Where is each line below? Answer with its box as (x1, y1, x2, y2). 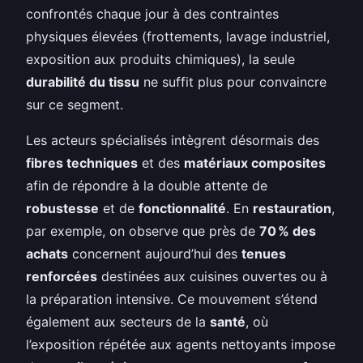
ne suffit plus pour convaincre (139, 73, 327, 90)
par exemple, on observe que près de (26, 222, 259, 239)
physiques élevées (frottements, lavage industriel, (26, 28, 330, 45)
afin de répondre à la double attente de (26, 177, 267, 194)
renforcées (26, 267, 97, 284)
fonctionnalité (139, 199, 226, 216)
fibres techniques (26, 154, 138, 171)
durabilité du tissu (26, 73, 139, 90)
